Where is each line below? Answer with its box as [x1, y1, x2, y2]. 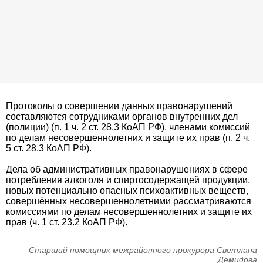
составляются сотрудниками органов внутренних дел [6, 112, 238, 122]
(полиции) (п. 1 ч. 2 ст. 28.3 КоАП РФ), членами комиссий [6, 122, 250, 132]
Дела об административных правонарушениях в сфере [6, 164, 248, 174]
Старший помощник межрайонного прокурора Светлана [29, 245, 257, 255]
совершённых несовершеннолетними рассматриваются [6, 196, 251, 206]
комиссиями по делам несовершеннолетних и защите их [6, 207, 252, 217]
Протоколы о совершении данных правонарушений [6, 101, 232, 111]
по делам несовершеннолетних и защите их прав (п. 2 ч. [6, 133, 250, 143]
